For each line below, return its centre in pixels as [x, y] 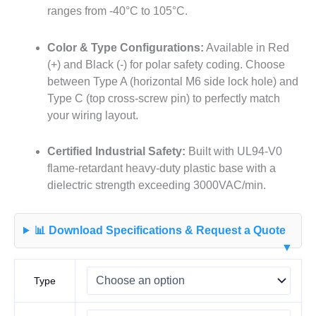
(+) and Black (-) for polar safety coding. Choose [166, 64]
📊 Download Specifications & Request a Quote [160, 230]
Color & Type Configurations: [125, 47]
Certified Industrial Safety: [116, 151]
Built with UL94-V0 [233, 151]
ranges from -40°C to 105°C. [117, 11]
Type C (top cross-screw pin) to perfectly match [163, 98]
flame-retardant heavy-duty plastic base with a [161, 168]
